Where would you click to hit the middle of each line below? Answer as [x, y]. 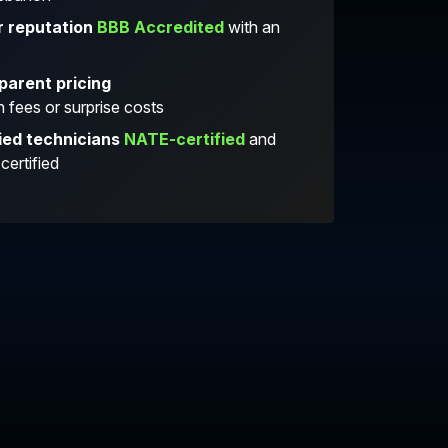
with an [252, 27]
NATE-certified [184, 139]
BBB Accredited [160, 27]
